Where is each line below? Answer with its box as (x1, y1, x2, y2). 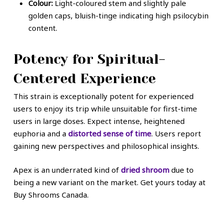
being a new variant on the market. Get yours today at (13, 177, 206, 187)
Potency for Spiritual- (13, 51, 165, 67)
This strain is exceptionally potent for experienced (13, 91, 194, 101)
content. (28, 23, 57, 33)
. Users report (151, 128, 201, 138)
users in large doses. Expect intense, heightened (13, 116, 185, 126)
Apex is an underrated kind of (13, 164, 121, 175)
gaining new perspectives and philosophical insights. (13, 141, 199, 151)
